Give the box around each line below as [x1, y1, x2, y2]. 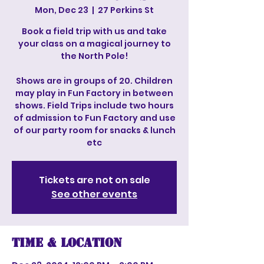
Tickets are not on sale [38, 173, 150, 187]
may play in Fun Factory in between [15, 87, 173, 99]
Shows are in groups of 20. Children [16, 75, 173, 87]
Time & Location [12, 235, 122, 250]
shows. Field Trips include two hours [15, 100, 174, 111]
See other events [51, 187, 137, 201]
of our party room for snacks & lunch [13, 124, 176, 136]
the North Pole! [61, 50, 128, 62]
